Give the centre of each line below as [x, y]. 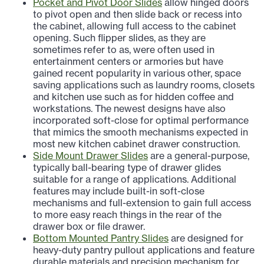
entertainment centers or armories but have [128, 62]
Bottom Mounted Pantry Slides [101, 238]
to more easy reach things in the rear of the [127, 215]
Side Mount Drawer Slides [90, 156]
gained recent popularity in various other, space [137, 73]
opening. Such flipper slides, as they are [119, 38]
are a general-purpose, [199, 156]
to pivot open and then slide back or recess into [138, 14]
